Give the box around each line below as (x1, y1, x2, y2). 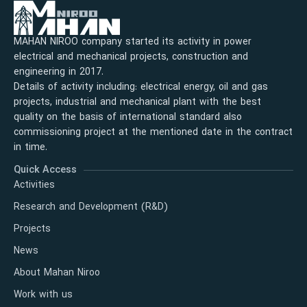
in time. (14, 140, 47, 155)
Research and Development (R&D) (14, 199, 168, 214)
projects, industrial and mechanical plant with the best (14, 95, 261, 110)
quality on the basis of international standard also (14, 110, 242, 125)
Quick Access (14, 162, 77, 177)
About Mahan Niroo (14, 265, 100, 280)
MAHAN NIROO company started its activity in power (14, 34, 251, 49)
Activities (14, 177, 55, 193)
